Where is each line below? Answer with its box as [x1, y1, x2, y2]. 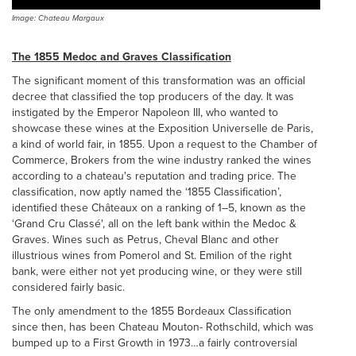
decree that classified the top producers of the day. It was [12, 90, 294, 103]
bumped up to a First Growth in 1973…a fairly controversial [12, 336, 297, 350]
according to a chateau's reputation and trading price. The [12, 169, 296, 183]
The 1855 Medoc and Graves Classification [12, 50, 231, 64]
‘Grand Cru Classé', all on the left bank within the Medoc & [12, 217, 296, 230]
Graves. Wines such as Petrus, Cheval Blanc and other [12, 233, 279, 246]
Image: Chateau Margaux [12, 14, 104, 23]
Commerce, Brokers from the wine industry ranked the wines [12, 153, 311, 167]
